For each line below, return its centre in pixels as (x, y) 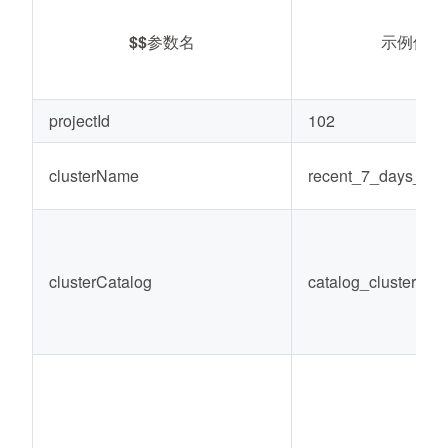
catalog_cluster (362, 281)
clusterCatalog (100, 281)
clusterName (94, 175)
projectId (79, 120)
